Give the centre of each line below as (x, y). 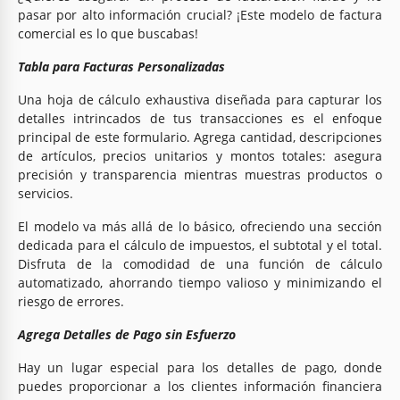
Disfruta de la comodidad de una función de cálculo (200, 263)
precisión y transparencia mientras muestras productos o (200, 174)
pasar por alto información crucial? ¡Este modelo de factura (200, 14)
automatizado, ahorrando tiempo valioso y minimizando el (200, 282)
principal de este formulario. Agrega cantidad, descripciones (200, 137)
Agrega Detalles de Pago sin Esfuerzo (127, 334)
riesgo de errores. (71, 301)
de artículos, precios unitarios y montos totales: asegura (200, 155)
